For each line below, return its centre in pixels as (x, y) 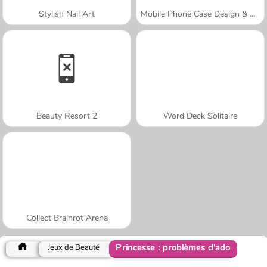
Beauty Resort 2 (67, 116)
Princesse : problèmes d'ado (173, 247)
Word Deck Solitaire (200, 116)
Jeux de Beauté (74, 247)
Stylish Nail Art (67, 14)
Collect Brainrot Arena (67, 218)
